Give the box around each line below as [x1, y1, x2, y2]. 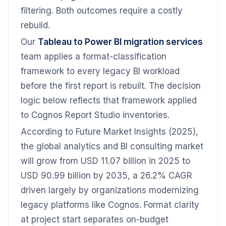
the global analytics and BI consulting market [21, 141, 203, 151]
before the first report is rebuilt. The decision [21, 81, 201, 91]
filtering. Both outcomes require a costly [21, 6, 183, 16]
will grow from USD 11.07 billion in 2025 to [21, 156, 190, 166]
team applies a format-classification [21, 51, 166, 62]
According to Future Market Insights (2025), [21, 127, 198, 137]
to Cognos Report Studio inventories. [21, 110, 169, 120]
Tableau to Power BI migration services [38, 37, 203, 47]
